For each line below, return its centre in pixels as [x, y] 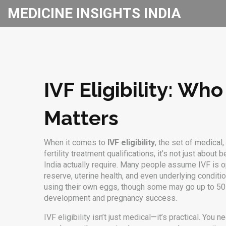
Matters [81, 118]
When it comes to [76, 143]
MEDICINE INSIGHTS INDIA [94, 13]
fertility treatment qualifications [99, 154]
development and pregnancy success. [110, 198]
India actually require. [81, 165]
